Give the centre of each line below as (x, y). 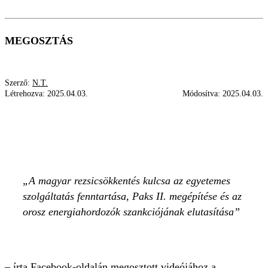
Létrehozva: (26, 94)
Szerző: (19, 83)
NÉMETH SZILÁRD (58, 112)
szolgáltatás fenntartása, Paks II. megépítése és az (132, 196)
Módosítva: (202, 94)
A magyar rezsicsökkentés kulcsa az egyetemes (130, 181)
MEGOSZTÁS (39, 41)
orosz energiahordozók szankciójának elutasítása (128, 212)
